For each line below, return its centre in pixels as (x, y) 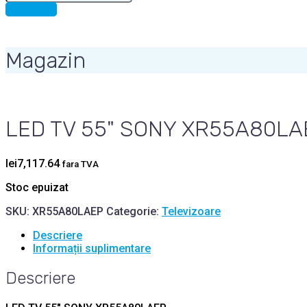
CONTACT (31, 9)
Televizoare (191, 211)
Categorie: (134, 211)
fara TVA (81, 164)
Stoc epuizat (37, 187)
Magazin (46, 61)
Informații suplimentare (92, 248)
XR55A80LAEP (68, 211)
